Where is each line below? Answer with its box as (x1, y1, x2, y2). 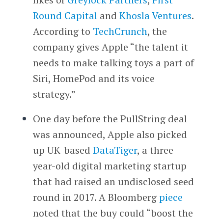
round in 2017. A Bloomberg (32, 191, 159, 204)
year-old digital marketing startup (32, 159, 187, 173)
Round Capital (32, 9, 97, 23)
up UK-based (32, 143, 93, 157)
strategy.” (32, 87, 76, 101)
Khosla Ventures (119, 9, 192, 23)
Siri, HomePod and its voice (32, 72, 155, 85)
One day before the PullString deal (32, 112, 187, 126)
